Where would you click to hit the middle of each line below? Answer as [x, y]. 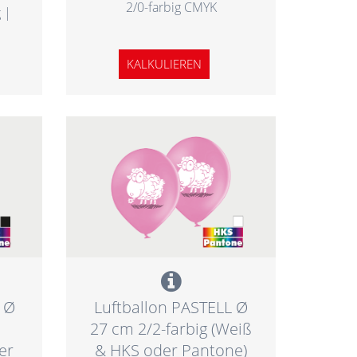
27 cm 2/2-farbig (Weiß [171, 329]
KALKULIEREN [165, 63]
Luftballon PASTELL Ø [171, 308]
